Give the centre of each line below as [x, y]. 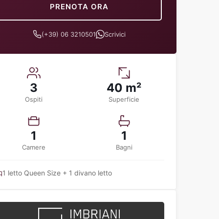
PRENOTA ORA [79, 7]
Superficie [124, 99]
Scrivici [115, 34]
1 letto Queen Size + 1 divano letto [57, 173]
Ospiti [34, 99]
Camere [34, 147]
